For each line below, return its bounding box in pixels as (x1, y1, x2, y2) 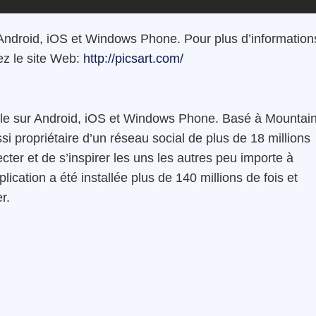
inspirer (68, 150, 110, 165)
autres (177, 150, 212, 165)
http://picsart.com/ (83, 51, 183, 66)
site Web (27, 51, 76, 66)
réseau (110, 130, 149, 145)
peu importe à (212, 150, 293, 165)
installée (81, 170, 128, 185)
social (152, 130, 185, 145)
